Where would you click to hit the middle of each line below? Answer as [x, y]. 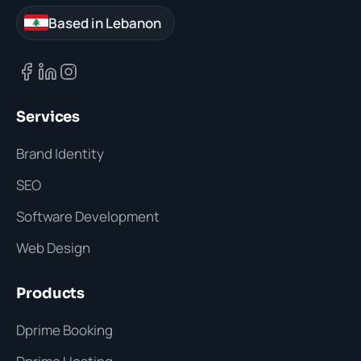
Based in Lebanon [105, 23]
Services [48, 116]
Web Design [53, 247]
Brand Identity [60, 153]
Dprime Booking [64, 330]
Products [51, 293]
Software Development [88, 216]
